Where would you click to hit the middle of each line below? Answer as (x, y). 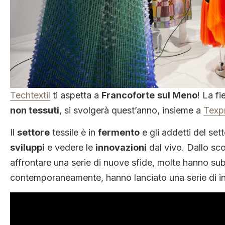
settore (33, 132)
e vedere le (70, 147)
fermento (119, 132)
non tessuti (35, 110)
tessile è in (74, 132)
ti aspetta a (76, 95)
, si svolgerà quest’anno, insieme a (131, 110)
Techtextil (30, 95)
